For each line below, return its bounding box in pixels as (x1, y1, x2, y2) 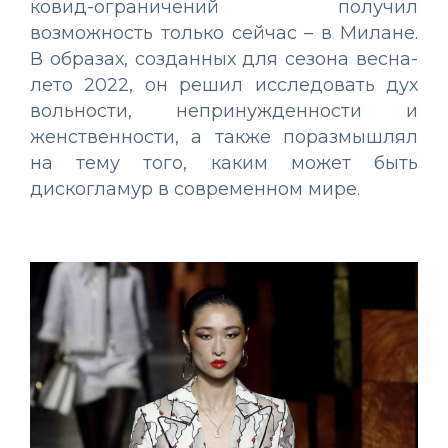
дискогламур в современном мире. (30, 177, 360, 200)
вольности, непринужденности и (30, 99, 418, 122)
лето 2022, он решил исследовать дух (30, 73, 418, 96)
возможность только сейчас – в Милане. (30, 21, 418, 44)
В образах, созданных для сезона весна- (30, 47, 418, 70)
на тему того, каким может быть (30, 151, 418, 174)
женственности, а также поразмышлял (30, 125, 418, 148)
